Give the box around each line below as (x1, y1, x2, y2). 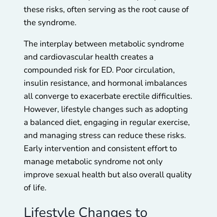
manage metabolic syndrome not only (24, 156, 163, 168)
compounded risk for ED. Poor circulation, (24, 64, 175, 76)
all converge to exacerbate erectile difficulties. (24, 91, 192, 102)
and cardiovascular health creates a (24, 51, 154, 63)
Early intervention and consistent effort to (24, 143, 177, 155)
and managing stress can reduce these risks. (24, 130, 186, 141)
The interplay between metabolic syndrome (24, 38, 184, 50)
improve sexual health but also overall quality (24, 169, 192, 181)
